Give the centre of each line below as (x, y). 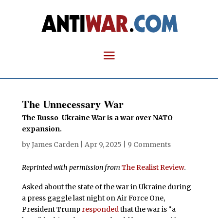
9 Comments (149, 145)
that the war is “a (147, 209)
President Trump (52, 209)
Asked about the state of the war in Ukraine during (106, 187)
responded (100, 209)
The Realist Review (153, 167)
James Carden (55, 145)
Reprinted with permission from (72, 167)
